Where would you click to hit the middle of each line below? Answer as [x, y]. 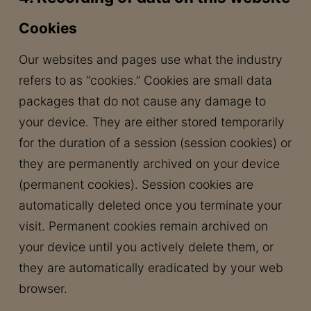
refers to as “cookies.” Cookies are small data [145, 80]
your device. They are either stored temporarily [151, 122]
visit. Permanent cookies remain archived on [143, 226]
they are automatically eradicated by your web [151, 268]
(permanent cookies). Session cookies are [136, 184]
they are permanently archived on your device [149, 163]
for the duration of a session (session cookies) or [155, 143]
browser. [43, 288]
